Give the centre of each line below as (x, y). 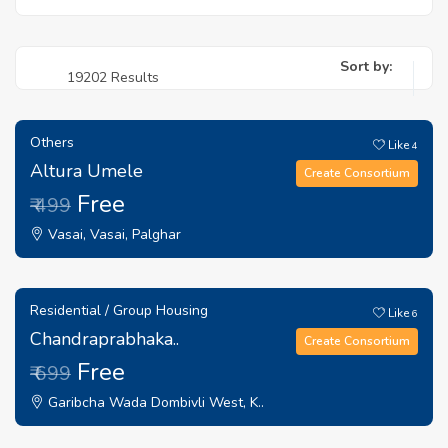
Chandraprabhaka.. (104, 339)
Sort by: (366, 66)
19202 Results (112, 77)
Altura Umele (86, 171)
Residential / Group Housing (119, 310)
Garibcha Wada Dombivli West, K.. (154, 402)
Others (52, 142)
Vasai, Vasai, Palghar (112, 234)
